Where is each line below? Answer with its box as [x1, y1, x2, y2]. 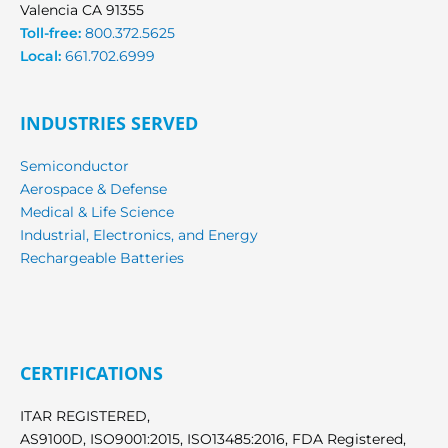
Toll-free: [20, 23, 81, 42]
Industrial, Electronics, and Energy [20, 226, 258, 245]
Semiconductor [20, 157, 129, 176]
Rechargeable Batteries [20, 249, 184, 268]
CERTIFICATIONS [20, 361, 163, 386]
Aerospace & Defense [20, 180, 167, 199]
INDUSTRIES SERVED [20, 111, 198, 136]
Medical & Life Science [20, 203, 174, 222]
